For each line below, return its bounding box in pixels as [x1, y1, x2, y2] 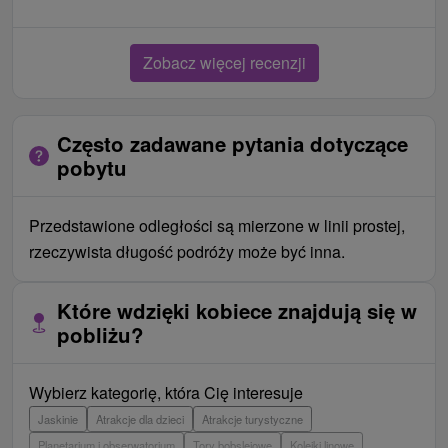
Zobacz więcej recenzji [142, 50, 306, 74]
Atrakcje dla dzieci [96, 410, 184, 427]
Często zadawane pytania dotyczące [57, 128, 408, 158]
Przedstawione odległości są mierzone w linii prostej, [29, 213, 405, 237]
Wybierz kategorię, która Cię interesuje [29, 380, 303, 404]
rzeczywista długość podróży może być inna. [29, 239, 345, 263]
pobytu [57, 152, 127, 182]
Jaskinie [38, 410, 78, 427]
